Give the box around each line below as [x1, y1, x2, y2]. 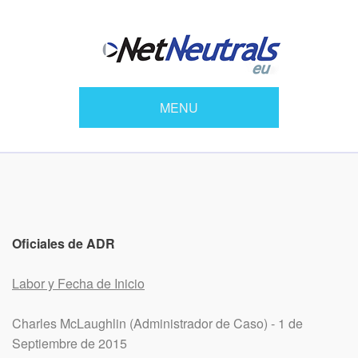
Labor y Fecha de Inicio [12, 274, 145, 292]
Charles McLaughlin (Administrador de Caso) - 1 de [12, 314, 303, 332]
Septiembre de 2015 [12, 334, 127, 352]
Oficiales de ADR [12, 234, 115, 253]
